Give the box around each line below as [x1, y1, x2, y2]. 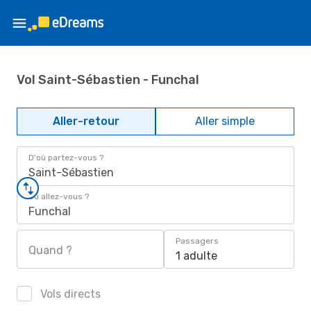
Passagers [176, 236, 219, 246]
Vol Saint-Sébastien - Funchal [17, 72, 199, 87]
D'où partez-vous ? [28, 153, 103, 162]
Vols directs [37, 287, 101, 301]
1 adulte [176, 249, 217, 262]
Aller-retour [53, 115, 119, 128]
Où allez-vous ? [28, 192, 89, 201]
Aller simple [195, 115, 255, 128]
